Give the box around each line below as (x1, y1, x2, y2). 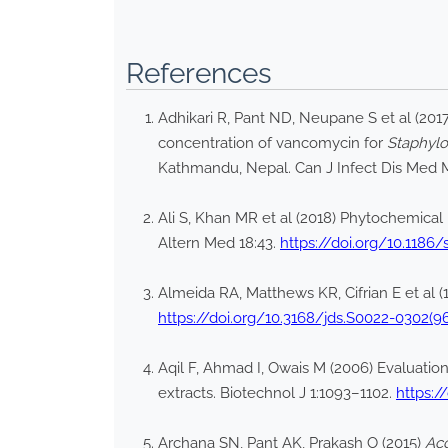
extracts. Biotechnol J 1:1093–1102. (158, 384, 396, 403)
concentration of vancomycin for (158, 134, 387, 153)
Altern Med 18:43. (158, 234, 280, 253)
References (126, 57, 272, 91)
